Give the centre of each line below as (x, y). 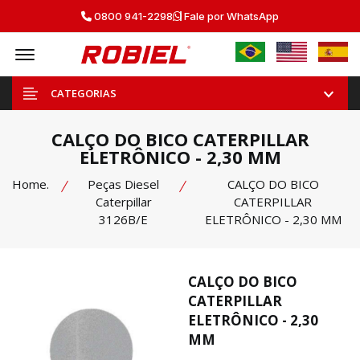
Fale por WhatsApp (230, 16)
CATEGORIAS (84, 93)
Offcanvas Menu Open (95, 46)
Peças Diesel (124, 184)
